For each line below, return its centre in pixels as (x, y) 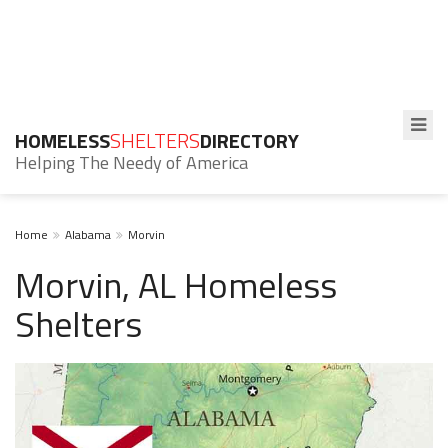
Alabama (88, 234)
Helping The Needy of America (131, 162)
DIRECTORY (249, 140)
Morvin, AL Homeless (176, 284)
